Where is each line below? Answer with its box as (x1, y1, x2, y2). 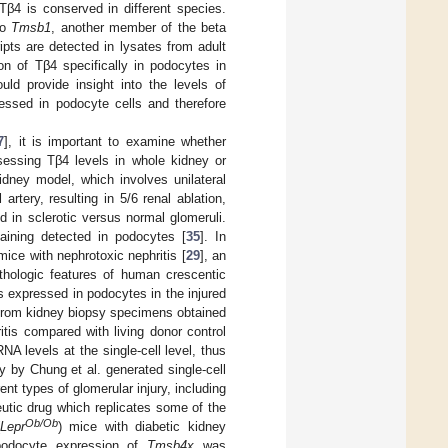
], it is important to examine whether (4, 133, 227, 149)
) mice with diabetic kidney (57, 418, 227, 434)
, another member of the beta (51, 19, 227, 35)
